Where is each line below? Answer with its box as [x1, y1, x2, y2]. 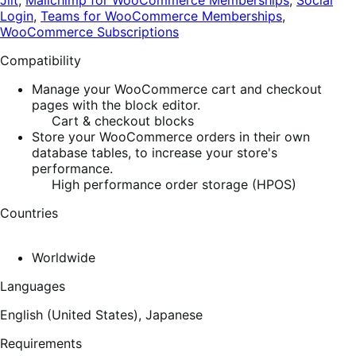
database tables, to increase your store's [32, 145, 277, 161]
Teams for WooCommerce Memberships [41, 8, 282, 25]
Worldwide [32, 250, 95, 266]
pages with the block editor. [32, 97, 200, 114]
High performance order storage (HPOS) [48, 176, 296, 193]
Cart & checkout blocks [48, 113, 194, 130]
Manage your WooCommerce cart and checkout [32, 81, 322, 98]
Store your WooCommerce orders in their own [32, 129, 310, 145]
